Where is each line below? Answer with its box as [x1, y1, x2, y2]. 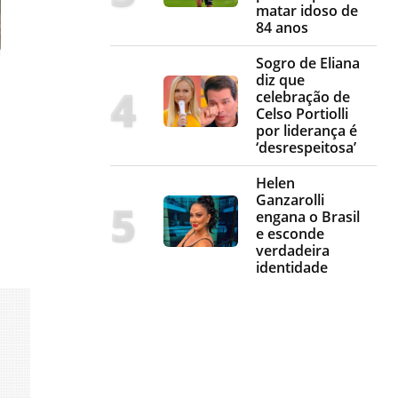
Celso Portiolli [256, 104, 348, 124]
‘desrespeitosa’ [256, 138, 356, 158]
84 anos [256, 18, 308, 38]
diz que [256, 70, 305, 91]
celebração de [256, 87, 350, 107]
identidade [256, 258, 328, 278]
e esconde [256, 224, 324, 244]
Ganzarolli [256, 190, 324, 211]
